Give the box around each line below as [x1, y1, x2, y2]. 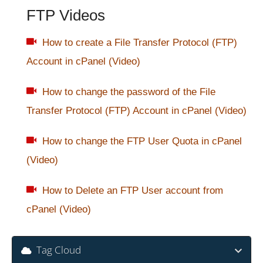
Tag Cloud [32, 243, 81, 257]
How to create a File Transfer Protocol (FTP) [42, 37, 237, 49]
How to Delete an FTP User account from [42, 185, 223, 197]
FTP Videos [26, 6, 105, 25]
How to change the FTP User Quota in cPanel [42, 136, 242, 147]
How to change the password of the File [42, 86, 215, 98]
